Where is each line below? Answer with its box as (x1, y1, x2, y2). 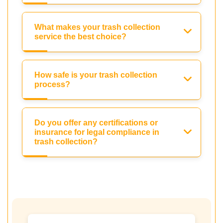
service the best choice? (34, 32, 126, 41)
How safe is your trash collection (34, 71, 157, 80)
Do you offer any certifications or (34, 118, 158, 127)
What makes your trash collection (34, 23, 160, 32)
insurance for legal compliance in (34, 128, 159, 137)
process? (34, 80, 70, 89)
